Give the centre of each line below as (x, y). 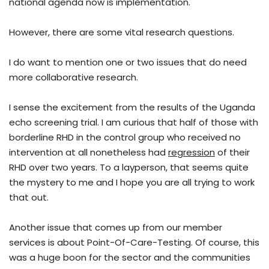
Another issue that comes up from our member (116, 228)
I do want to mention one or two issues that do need (128, 62)
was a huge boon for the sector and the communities (130, 258)
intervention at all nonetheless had (89, 153)
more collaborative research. (74, 77)
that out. (29, 198)
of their (232, 153)
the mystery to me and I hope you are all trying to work (132, 183)
